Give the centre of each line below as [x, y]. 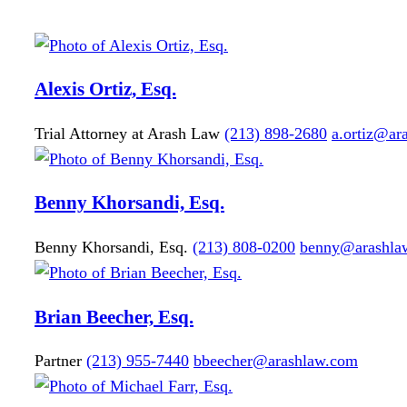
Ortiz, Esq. [133, 89]
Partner [58, 361]
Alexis [60, 89]
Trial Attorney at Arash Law [127, 133]
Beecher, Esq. [140, 317]
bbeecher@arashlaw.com [276, 361]
